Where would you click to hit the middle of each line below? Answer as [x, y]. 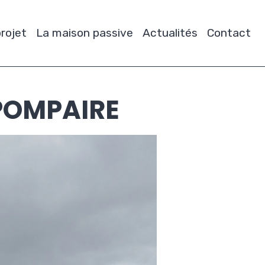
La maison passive [85, 33]
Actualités [170, 33]
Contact [229, 33]
